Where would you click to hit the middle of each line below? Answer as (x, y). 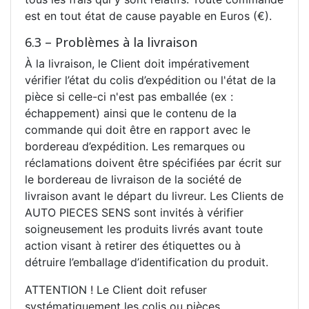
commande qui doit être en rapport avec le (138, 129)
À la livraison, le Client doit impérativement (137, 63)
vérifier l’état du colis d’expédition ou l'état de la (150, 80)
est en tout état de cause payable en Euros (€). (148, 16)
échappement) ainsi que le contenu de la (131, 113)
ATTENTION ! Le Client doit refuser (116, 289)
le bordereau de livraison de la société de (133, 179)
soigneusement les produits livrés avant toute (144, 229)
